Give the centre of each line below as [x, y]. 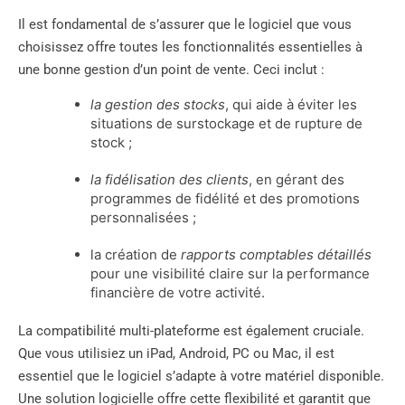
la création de [136, 254]
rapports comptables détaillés [276, 254]
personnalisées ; [143, 217]
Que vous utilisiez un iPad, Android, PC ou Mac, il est [176, 353]
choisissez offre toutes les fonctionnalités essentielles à [190, 47]
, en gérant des [297, 179]
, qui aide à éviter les [291, 104]
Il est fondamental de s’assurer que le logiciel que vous [185, 24]
